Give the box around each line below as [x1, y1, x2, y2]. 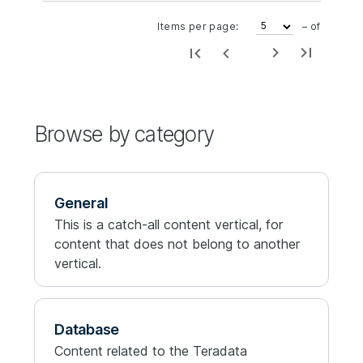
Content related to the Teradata [54, 342, 247, 359]
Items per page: [157, 20, 239, 32]
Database [54, 320, 120, 338]
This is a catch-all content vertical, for [54, 216, 283, 233]
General [54, 194, 109, 211]
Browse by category [34, 121, 214, 147]
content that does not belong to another [54, 235, 300, 252]
